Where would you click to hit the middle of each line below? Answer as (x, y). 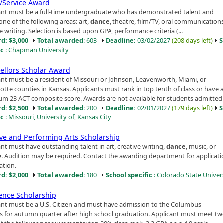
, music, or (201, 146)
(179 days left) (192, 107)
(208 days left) (192, 40)
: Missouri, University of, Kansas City (57, 117)
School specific (129, 174)
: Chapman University (36, 50)
